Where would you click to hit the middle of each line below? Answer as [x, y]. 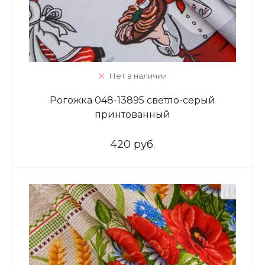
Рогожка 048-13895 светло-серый [132, 100]
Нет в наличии [138, 76]
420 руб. [132, 144]
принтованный [132, 114]
